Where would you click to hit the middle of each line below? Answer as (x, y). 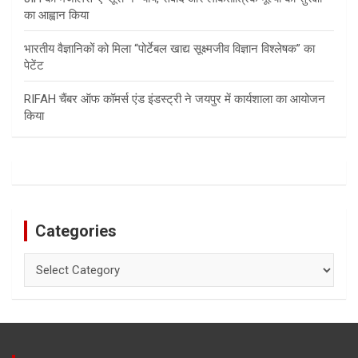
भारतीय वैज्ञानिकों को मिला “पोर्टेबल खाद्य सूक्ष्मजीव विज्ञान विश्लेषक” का (169, 49)
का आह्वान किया (56, 16)
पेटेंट (34, 66)
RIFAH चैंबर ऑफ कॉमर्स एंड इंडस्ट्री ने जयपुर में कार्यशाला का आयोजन (175, 99)
